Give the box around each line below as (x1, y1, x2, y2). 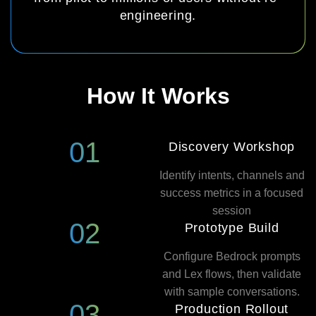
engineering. (119, 8, 197, 23)
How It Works (86, 83, 230, 109)
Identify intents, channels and (159, 169, 305, 181)
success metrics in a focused (160, 187, 303, 199)
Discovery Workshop (168, 140, 296, 154)
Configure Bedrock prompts (163, 250, 300, 262)
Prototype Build (184, 221, 279, 235)
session (212, 205, 251, 217)
